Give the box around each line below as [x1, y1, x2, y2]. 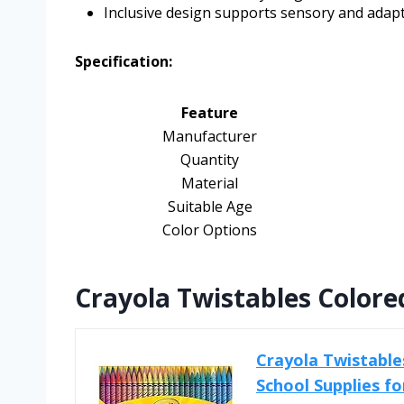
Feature [181, 102, 238, 123]
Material [181, 172, 238, 193]
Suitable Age [167, 196, 252, 216]
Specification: [75, 50, 172, 71]
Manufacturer [162, 125, 257, 146]
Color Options [162, 219, 257, 240]
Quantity [180, 149, 239, 170]
